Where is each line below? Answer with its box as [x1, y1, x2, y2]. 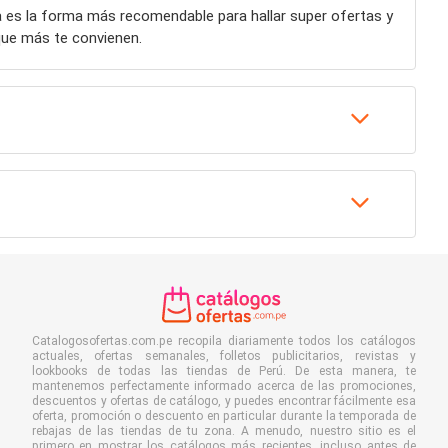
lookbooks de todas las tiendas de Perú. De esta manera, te [32, 363, 416, 378]
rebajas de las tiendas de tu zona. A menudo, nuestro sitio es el [32, 423, 416, 438]
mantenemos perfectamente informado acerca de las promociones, [32, 378, 416, 393]
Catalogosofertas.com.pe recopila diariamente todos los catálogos [32, 333, 416, 348]
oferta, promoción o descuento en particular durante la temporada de [32, 408, 416, 423]
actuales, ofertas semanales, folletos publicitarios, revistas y [32, 348, 416, 363]
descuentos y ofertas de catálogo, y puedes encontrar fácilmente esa [32, 393, 416, 408]
